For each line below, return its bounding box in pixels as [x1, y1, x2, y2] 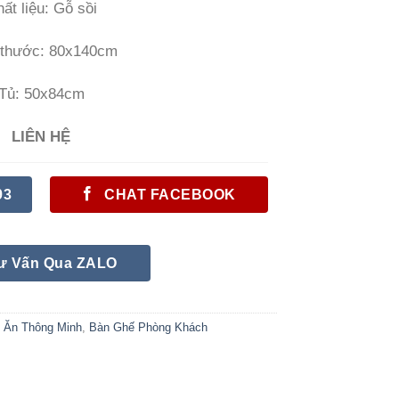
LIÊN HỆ [12, 127, 70, 145]
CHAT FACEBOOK [104, 185, 236, 202]
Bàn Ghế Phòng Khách [89, 321, 208, 335]
